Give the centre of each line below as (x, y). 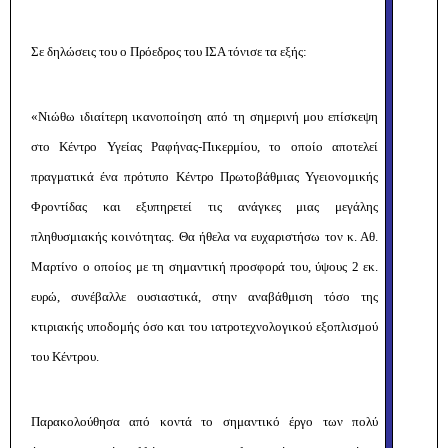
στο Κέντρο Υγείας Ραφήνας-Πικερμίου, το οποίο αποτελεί (204, 146)
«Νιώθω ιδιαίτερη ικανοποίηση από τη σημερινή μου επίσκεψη (204, 116)
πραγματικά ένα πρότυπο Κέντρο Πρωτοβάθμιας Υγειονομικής (204, 176)
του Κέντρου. (65, 356)
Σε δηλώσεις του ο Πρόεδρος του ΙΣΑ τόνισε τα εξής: (169, 51)
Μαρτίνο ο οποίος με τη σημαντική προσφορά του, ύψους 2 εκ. (204, 266)
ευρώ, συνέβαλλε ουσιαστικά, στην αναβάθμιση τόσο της (204, 296)
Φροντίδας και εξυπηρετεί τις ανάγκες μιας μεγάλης (204, 206)
